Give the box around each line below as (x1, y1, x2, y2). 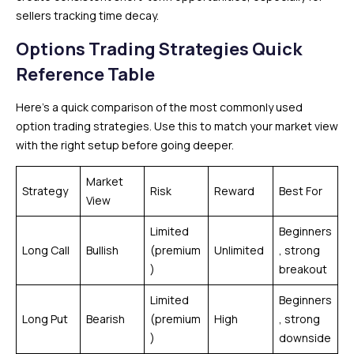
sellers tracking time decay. (16, 7, 159, 23)
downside (279, 330, 331, 345)
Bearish (86, 311, 125, 326)
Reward (214, 183, 254, 198)
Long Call (22, 242, 70, 258)
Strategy (22, 183, 68, 198)
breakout (279, 261, 327, 277)
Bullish (86, 242, 119, 258)
